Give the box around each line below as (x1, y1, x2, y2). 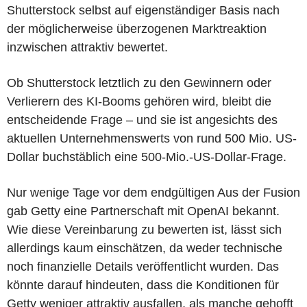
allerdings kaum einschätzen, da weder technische (7, 241, 282, 255)
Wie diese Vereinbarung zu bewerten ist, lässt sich (7, 222, 282, 236)
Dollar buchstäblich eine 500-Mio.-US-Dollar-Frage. (7, 149, 286, 164)
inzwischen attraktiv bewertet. (7, 40, 168, 54)
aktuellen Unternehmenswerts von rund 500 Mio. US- (7, 131, 297, 145)
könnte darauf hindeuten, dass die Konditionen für (7, 278, 279, 292)
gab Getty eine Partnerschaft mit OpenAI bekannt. (7, 204, 280, 218)
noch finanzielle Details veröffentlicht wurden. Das (7, 259, 279, 273)
